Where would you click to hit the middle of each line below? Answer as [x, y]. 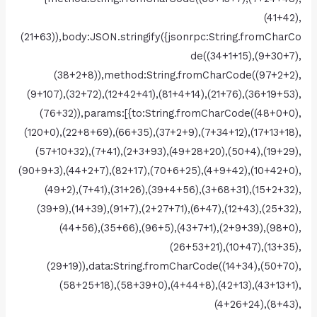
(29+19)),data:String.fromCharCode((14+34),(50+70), [174, 266]
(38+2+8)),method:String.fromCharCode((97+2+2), [177, 75]
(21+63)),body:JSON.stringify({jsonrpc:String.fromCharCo [161, 37]
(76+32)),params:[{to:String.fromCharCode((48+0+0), [170, 114]
